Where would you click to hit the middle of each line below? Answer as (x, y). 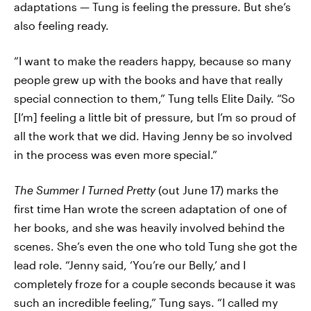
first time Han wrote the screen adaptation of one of (151, 209)
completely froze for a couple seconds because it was (155, 284)
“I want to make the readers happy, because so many (152, 61)
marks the (252, 190)
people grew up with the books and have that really (148, 79)
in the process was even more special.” (116, 154)
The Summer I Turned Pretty (86, 190)
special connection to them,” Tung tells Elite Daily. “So (154, 98)
